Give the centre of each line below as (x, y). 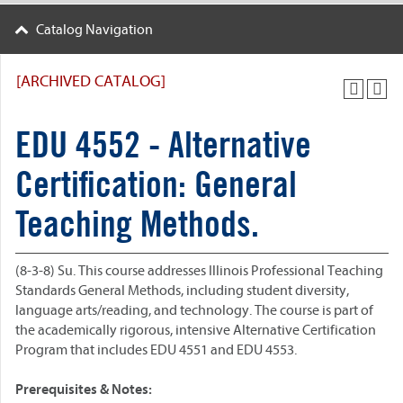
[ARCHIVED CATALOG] (91, 81)
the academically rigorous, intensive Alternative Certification (196, 330)
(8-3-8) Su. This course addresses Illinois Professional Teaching (199, 271)
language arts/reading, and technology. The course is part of (194, 310)
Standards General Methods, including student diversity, (182, 291)
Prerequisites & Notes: (84, 390)
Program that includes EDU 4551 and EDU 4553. (156, 350)
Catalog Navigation (94, 30)
